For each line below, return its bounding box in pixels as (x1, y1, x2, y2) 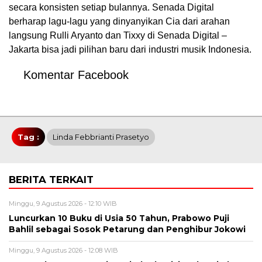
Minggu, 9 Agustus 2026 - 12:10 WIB (9, 199, 117, 208)
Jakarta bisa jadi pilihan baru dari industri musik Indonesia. (9, 44, 251, 54)
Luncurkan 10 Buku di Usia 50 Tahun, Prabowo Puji (9, 213, 229, 223)
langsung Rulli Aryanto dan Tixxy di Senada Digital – (9, 30, 227, 40)
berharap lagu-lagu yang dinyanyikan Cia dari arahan (9, 16, 230, 26)
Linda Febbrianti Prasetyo (53, 132, 149, 142)
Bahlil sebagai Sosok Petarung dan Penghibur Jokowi (9, 224, 246, 234)
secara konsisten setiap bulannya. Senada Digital (9, 2, 214, 12)
